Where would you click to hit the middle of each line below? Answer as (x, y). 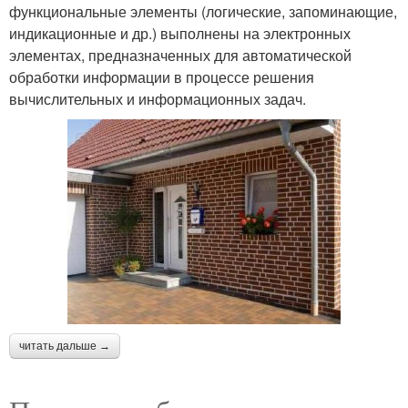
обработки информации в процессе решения (162, 77)
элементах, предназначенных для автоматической (180, 56)
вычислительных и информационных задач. (158, 99)
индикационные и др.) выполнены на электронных (180, 34)
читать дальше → (65, 347)
